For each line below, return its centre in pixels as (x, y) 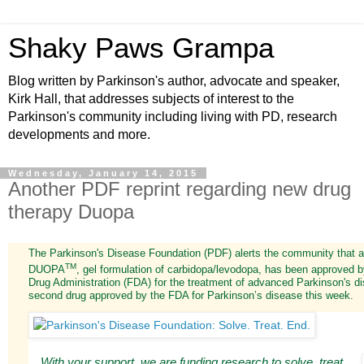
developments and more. (79, 134)
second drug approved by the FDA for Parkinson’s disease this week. (191, 296)
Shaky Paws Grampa (141, 48)
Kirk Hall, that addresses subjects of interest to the (151, 99)
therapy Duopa (71, 212)
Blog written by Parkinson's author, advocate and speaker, (174, 81)
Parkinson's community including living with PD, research (173, 117)
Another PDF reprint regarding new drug (180, 189)
